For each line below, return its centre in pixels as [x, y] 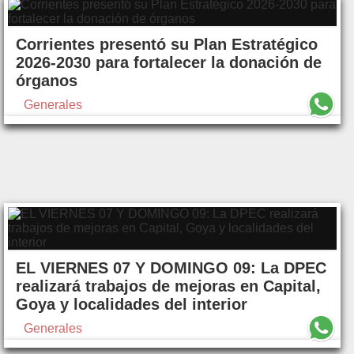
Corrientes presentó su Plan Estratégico [167, 45]
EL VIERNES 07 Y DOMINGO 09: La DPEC [171, 268]
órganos [47, 81]
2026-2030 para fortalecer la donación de [169, 63]
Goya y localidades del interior [132, 305]
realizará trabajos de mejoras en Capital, [168, 286]
